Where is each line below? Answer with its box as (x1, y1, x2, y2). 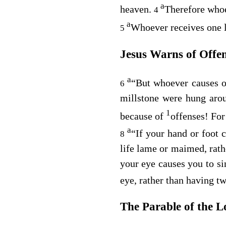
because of (120, 110, 163, 122)
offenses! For (170, 110, 225, 122)
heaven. (120, 4, 151, 15)
